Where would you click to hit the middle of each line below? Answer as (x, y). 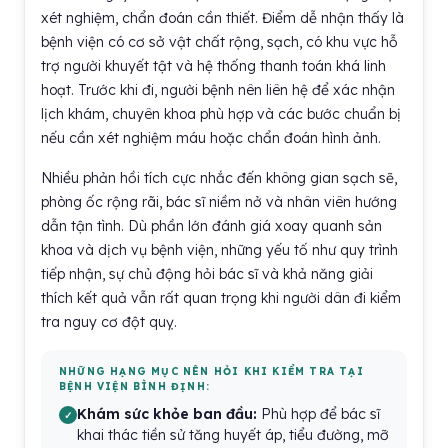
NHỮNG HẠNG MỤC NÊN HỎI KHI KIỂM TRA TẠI (211, 371)
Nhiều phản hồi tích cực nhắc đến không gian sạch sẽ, (219, 178)
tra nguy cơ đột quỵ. (109, 322)
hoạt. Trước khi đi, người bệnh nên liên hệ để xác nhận (218, 90)
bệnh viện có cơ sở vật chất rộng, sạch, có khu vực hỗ (219, 42)
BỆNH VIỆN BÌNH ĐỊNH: (134, 386)
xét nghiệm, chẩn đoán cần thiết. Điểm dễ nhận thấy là (222, 18)
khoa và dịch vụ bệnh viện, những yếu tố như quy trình (219, 250)
